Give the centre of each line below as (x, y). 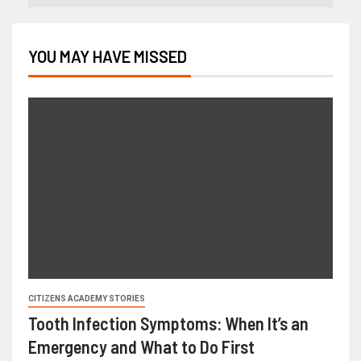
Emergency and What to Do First (141, 347)
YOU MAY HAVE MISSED (108, 57)
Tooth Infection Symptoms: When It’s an (168, 324)
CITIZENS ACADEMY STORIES (87, 299)
